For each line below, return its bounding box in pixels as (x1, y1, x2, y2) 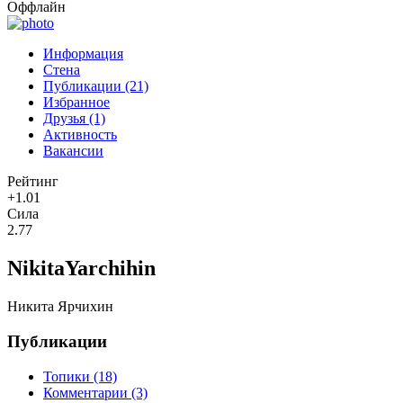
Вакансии (43, 143, 103, 159)
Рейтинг (7, 174, 58, 190)
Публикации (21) (43, 78, 148, 94)
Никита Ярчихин (7, 299, 113, 315)
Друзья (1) (43, 111, 105, 127)
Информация (43, 46, 123, 62)
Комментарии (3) (43, 384, 148, 400)
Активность (43, 127, 117, 143)
